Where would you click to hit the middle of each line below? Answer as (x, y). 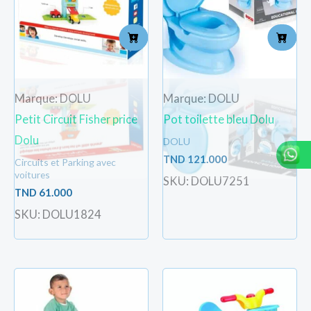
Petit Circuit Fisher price (76, 119)
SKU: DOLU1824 (58, 215)
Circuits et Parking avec (65, 162)
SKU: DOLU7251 (207, 181)
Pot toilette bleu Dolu (219, 119)
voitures (32, 174)
